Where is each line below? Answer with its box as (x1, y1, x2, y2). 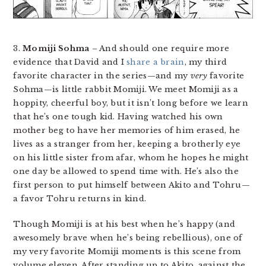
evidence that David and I (13, 56, 127, 67)
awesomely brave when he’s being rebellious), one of (13, 232, 243, 243)
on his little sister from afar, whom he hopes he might (13, 152, 249, 163)
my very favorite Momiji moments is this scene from (13, 246, 241, 256)
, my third (184, 56, 227, 67)
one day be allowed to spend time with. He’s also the (13, 166, 239, 176)
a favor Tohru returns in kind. (13, 193, 147, 204)
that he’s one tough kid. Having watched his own (13, 111, 223, 122)
